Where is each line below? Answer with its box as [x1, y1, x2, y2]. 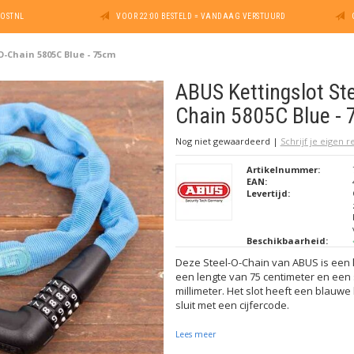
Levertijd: [246, 187, 290, 199]
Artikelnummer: [246, 164, 320, 175]
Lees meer [175, 329, 216, 340]
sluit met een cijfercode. [175, 298, 289, 312]
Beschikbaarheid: [246, 235, 328, 247]
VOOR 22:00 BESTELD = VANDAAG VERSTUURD [116, 12, 286, 21]
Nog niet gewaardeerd [175, 135, 273, 147]
